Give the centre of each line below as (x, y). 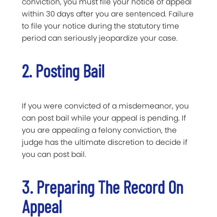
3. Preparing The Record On (102, 187)
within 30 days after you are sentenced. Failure (108, 14)
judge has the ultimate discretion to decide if (105, 142)
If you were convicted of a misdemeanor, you (105, 106)
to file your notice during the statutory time (101, 26)
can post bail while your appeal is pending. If (104, 118)
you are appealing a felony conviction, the (99, 130)
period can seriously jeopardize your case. (100, 38)
